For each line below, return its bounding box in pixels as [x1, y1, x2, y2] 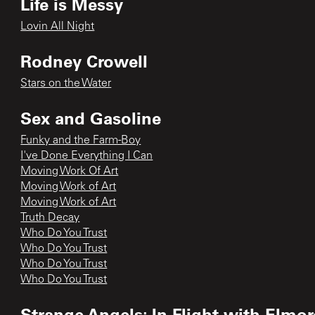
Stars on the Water [20, 77, 112, 89]
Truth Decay [20, 212, 80, 224]
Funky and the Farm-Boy [20, 134, 141, 146]
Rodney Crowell [20, 49, 148, 72]
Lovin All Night [20, 20, 95, 32]
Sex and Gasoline [20, 106, 162, 129]
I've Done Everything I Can [20, 150, 153, 162]
